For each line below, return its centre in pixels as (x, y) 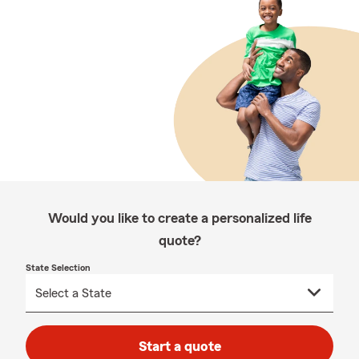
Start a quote (179, 346)
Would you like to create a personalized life (179, 218)
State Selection (58, 268)
